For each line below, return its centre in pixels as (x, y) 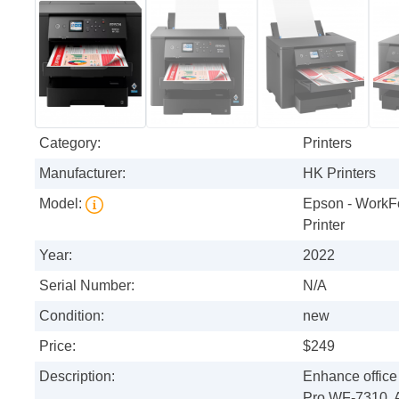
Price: (57, 346)
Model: (62, 203)
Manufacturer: (82, 173)
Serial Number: (87, 285)
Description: (77, 376)
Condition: (72, 315)
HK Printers (339, 173)
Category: (70, 142)
